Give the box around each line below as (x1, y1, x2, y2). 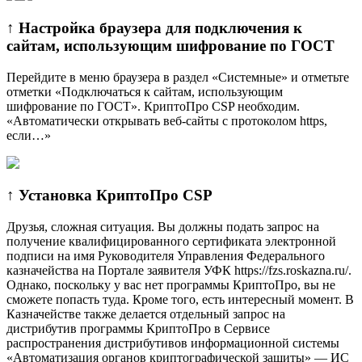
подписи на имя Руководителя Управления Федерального (6, 249, 325, 263)
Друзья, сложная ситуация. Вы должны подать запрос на (6, 220, 319, 234)
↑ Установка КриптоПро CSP (6, 187, 213, 204)
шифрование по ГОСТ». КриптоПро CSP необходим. (6, 99, 300, 113)
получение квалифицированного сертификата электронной (6, 234, 336, 248)
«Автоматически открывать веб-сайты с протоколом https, (6, 113, 327, 128)
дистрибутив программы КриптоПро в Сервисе (6, 322, 270, 335)
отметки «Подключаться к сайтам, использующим (6, 84, 283, 99)
